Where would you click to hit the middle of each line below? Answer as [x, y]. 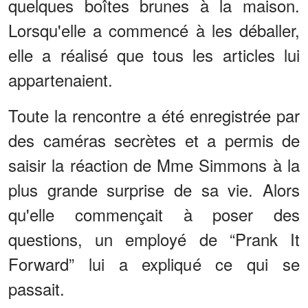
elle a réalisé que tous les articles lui [154, 55]
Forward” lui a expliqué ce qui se [154, 264]
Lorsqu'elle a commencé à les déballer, [154, 30]
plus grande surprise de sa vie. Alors [154, 190]
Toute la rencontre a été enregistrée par [154, 115]
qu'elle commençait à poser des [154, 214]
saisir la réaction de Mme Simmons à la [154, 165]
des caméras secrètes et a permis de [154, 140]
